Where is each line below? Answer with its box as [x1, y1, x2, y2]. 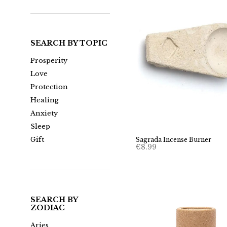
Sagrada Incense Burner [135, 136, 212, 144]
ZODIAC [30, 203, 65, 213]
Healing [30, 96, 59, 105]
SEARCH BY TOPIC [30, 39, 107, 48]
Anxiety [30, 109, 58, 118]
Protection [30, 83, 68, 92]
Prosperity [30, 56, 67, 65]
